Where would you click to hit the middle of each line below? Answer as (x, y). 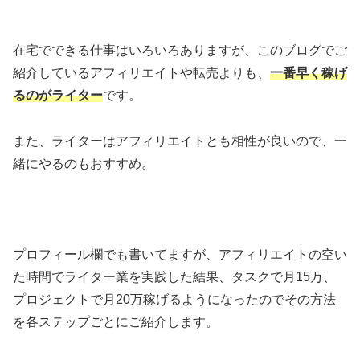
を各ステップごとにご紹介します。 (116, 322)
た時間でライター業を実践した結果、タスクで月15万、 (174, 277)
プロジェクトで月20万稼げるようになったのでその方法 (174, 300)
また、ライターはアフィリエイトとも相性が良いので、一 (180, 141)
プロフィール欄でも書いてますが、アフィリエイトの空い (180, 255)
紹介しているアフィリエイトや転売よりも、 (141, 73)
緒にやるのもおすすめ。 (84, 163)
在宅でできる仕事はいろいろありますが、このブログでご (180, 51)
